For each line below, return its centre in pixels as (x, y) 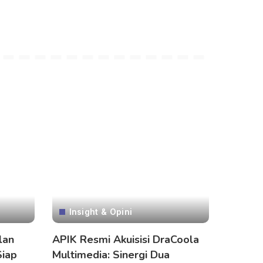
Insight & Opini (101, 211)
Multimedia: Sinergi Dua (111, 254)
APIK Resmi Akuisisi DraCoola (125, 239)
